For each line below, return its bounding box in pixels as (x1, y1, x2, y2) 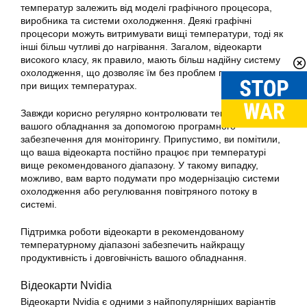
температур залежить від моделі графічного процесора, (21, 2, 272, 13)
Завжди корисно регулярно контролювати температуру (21, 108, 268, 119)
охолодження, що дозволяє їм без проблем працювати (21, 67, 268, 78)
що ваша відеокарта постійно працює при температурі (21, 147, 266, 158)
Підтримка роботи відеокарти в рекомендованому (21, 226, 244, 237)
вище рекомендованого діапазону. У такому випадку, (21, 160, 258, 171)
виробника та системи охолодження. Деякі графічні (21, 15, 251, 26)
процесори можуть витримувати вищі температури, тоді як (21, 28, 283, 39)
